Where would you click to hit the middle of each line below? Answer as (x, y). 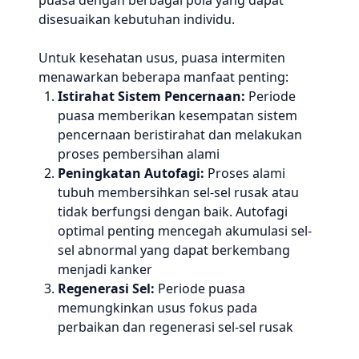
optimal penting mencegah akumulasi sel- (185, 231)
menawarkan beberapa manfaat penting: (163, 77)
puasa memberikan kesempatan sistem (177, 115)
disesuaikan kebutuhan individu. (137, 19)
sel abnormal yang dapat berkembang (174, 250)
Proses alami (245, 173)
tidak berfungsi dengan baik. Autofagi (173, 212)
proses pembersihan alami (139, 154)
